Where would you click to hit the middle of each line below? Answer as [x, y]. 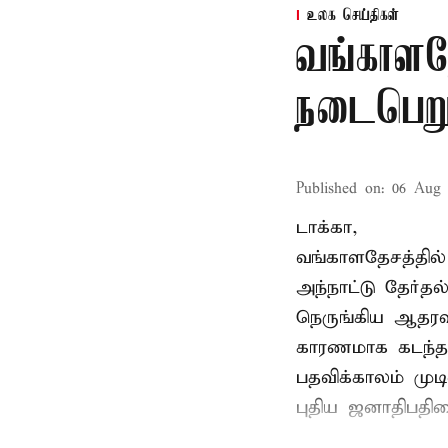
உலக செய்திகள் [353, 16]
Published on [338, 189]
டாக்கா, [327, 227]
